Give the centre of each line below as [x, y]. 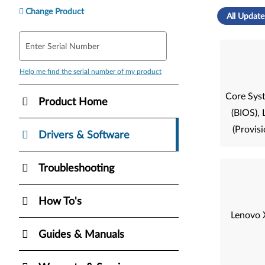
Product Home [73, 102]
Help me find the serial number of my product [91, 71]
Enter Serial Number [62, 46]
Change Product [55, 12]
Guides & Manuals [81, 235]
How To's [60, 201]
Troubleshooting [76, 168]
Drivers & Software [84, 135]
